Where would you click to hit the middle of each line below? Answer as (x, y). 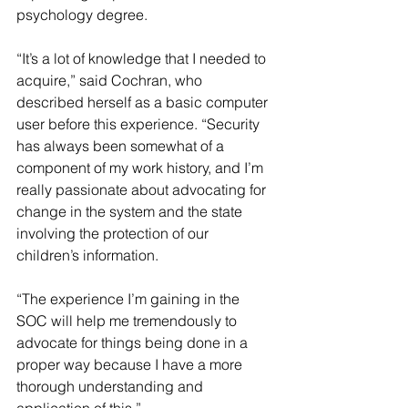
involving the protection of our (114, 233)
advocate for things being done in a (134, 342)
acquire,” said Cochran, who (111, 80)
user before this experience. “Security (140, 124)
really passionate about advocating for (143, 189)
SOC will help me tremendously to (128, 321)
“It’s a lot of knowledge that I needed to (143, 58)
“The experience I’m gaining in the (130, 299)
